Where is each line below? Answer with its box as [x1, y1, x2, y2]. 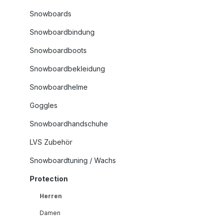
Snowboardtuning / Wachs [30, 156, 116, 165]
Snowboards [30, 9, 71, 18]
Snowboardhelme [30, 83, 88, 92]
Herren [40, 192, 62, 200]
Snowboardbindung [30, 28, 95, 37]
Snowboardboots [30, 46, 87, 55]
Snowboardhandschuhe [30, 119, 108, 128]
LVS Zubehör [30, 138, 72, 147]
